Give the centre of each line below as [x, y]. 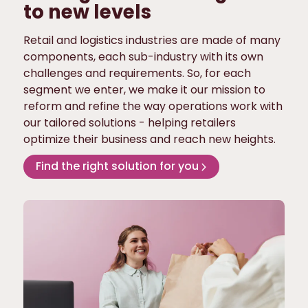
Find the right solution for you [118, 166]
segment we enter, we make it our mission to [144, 89]
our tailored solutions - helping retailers [129, 122]
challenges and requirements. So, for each [137, 73]
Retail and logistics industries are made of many [152, 40]
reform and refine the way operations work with [153, 106]
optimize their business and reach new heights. [149, 139]
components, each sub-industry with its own [143, 56]
